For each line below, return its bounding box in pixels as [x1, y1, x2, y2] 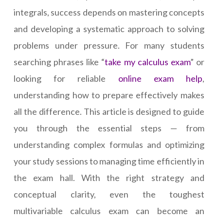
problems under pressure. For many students [14, 40, 204, 51]
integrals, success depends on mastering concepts [14, 7, 204, 18]
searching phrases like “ [14, 56, 105, 68]
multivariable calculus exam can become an [14, 205, 204, 217]
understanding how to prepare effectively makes [14, 90, 204, 101]
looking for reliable [14, 73, 118, 84]
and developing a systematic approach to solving [14, 23, 204, 35]
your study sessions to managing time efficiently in [14, 156, 204, 167]
